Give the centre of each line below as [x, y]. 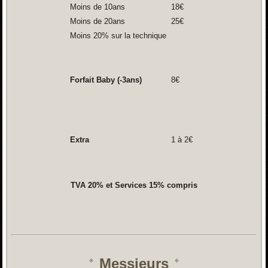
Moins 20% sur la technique [117, 36]
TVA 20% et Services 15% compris [134, 185]
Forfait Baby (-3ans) [104, 80]
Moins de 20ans [96, 22]
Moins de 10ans [96, 7]
